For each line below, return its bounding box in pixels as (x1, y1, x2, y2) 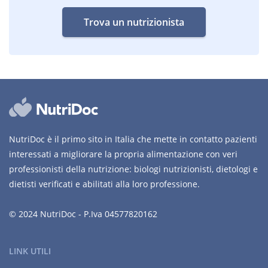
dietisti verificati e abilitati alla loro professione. (9, 178, 200, 190)
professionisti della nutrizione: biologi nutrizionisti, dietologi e (9, 163, 258, 175)
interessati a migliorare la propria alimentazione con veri (9, 148, 237, 160)
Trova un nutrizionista (84, 16, 184, 29)
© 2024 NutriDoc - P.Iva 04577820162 (9, 208, 157, 220)
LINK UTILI (9, 245, 51, 257)
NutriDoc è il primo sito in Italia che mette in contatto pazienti (9, 133, 257, 145)
